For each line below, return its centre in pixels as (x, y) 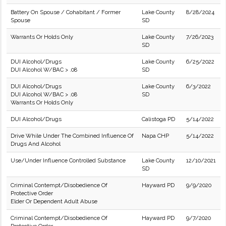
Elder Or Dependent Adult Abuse (54, 201)
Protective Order (32, 193)
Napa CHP (155, 136)
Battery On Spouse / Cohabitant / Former (66, 12)
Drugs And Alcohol (36, 144)
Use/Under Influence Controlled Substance (68, 160)
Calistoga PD (158, 119)
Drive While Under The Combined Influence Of (72, 136)
